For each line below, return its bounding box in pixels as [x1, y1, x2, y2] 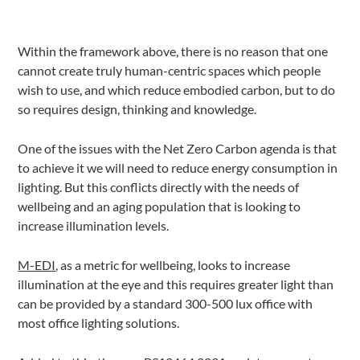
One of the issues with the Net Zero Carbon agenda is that [18, 141, 337, 157]
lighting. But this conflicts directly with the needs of [18, 179, 300, 195]
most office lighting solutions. [18, 315, 180, 331]
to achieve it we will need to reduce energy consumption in [18, 160, 338, 176]
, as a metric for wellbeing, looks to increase [55, 257, 291, 273]
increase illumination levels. [18, 218, 170, 234]
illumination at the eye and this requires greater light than [18, 276, 334, 292]
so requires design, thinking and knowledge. [18, 101, 257, 117]
